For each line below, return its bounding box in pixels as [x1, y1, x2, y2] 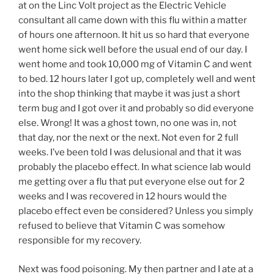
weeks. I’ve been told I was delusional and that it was [18, 147, 242, 158]
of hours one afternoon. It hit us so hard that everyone [18, 29, 250, 41]
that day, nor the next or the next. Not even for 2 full [18, 132, 239, 144]
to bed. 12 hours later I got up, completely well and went [18, 73, 256, 85]
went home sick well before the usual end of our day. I [18, 44, 247, 56]
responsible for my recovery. [18, 235, 141, 246]
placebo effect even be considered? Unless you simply [18, 206, 253, 217]
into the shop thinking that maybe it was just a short [18, 88, 240, 100]
